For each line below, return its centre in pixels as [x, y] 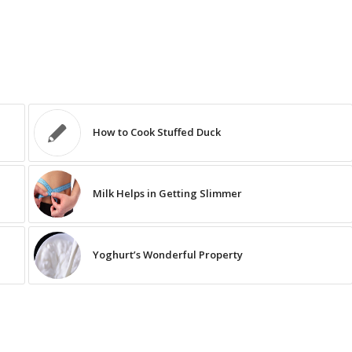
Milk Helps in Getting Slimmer [167, 194]
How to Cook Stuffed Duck [156, 132]
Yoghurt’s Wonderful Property [167, 255]
